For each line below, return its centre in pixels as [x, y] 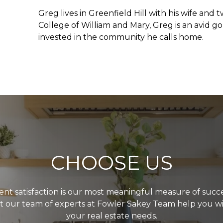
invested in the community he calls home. [122, 37]
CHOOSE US [111, 162]
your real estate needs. [111, 216]
